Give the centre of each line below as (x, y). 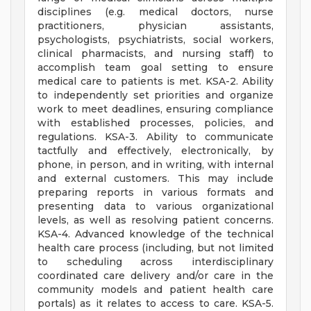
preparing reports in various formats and (155, 193)
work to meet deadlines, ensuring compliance (155, 109)
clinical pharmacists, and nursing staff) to (155, 54)
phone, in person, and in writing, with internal (155, 165)
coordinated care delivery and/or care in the (155, 276)
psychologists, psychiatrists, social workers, (155, 40)
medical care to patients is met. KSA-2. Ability (155, 82)
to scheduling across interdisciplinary (155, 262)
